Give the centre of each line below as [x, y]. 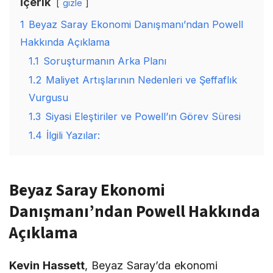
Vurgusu [48, 97]
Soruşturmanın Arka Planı [105, 61]
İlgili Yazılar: [73, 135]
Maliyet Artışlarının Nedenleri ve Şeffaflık [141, 80]
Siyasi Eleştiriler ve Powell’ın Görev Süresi [143, 116]
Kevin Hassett [47, 265]
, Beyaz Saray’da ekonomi [151, 265]
